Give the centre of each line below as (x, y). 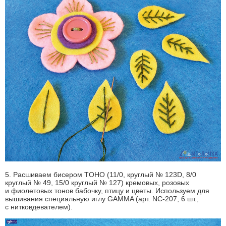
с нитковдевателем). (39, 207)
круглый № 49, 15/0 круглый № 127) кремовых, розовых (97, 183)
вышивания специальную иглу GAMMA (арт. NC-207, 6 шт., (102, 199)
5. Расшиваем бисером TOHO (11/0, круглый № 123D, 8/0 (101, 175)
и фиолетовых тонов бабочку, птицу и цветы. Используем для (107, 191)
